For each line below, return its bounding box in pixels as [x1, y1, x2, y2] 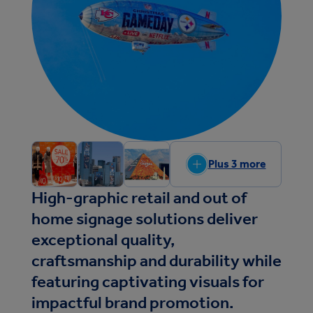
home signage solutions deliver [31, 208, 258, 228]
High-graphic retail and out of [31, 187, 247, 208]
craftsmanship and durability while [31, 250, 282, 270]
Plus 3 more [208, 156, 266, 170]
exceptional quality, [31, 229, 175, 249]
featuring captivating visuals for [31, 271, 264, 291]
